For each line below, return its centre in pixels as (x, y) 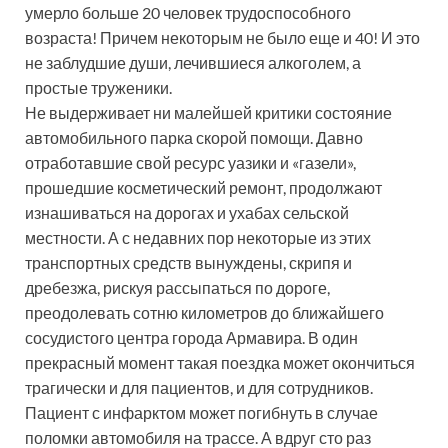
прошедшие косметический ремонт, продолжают (203, 187)
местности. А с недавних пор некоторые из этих (198, 237)
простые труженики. (100, 87)
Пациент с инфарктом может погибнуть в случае (201, 412)
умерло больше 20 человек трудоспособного (188, 12)
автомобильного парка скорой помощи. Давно (194, 137)
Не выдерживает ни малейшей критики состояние (208, 112)
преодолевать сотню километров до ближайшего (204, 312)
